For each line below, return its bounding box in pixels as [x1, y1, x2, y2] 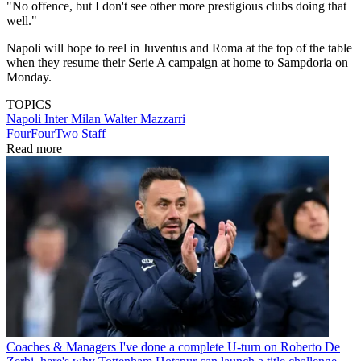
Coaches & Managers [6, 340, 116, 355]
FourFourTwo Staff [6, 126, 106, 140]
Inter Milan [44, 111, 104, 126]
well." [6, 13, 37, 27]
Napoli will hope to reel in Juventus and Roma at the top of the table [6, 40, 352, 55]
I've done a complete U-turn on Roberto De [119, 340, 340, 355]
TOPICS [6, 97, 52, 111]
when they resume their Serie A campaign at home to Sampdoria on [6, 55, 348, 69]
